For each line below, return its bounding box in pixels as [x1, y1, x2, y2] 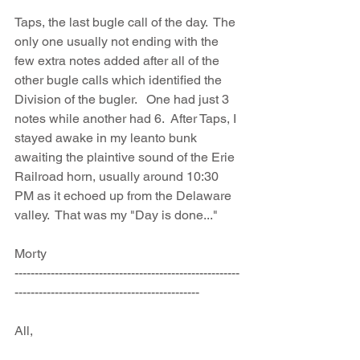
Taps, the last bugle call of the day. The [14, 14, 239, 30]
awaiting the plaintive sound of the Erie [14, 149, 238, 165]
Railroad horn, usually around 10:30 [14, 169, 222, 184]
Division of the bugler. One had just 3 [14, 92, 232, 107]
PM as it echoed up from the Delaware [14, 188, 235, 203]
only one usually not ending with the [14, 34, 222, 49]
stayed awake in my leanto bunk [14, 130, 200, 145]
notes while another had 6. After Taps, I [14, 111, 239, 126]
